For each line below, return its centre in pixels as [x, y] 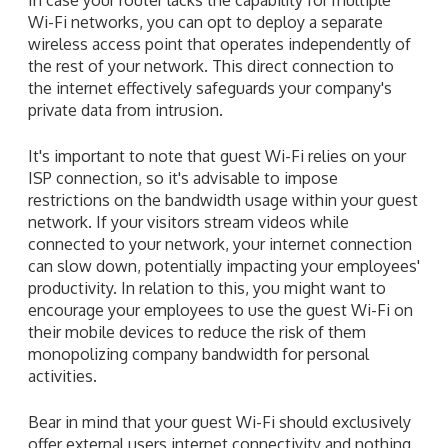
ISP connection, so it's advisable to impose [183, 177]
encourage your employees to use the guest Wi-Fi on [220, 309]
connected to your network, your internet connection [220, 243]
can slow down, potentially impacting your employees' [224, 265]
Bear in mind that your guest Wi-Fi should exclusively [219, 421]
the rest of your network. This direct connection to [211, 65]
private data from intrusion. [125, 109]
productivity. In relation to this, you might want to [207, 287]
